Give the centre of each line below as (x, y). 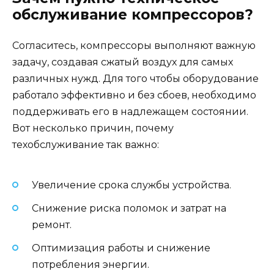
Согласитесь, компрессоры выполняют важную (134, 46)
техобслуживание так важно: (86, 145)
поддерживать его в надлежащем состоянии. (130, 112)
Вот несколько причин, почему (93, 128)
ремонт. (52, 224)
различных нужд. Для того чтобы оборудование (135, 79)
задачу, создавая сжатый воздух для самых (123, 62)
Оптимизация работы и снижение (121, 248)
